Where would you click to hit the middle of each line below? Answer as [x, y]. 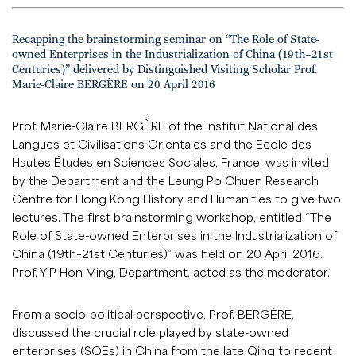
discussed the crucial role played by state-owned [150, 332]
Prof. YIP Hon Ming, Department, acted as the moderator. [171, 271]
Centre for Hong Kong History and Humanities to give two [176, 198]
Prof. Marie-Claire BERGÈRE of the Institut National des [165, 125]
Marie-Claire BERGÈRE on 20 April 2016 [114, 85]
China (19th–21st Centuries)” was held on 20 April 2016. [167, 253]
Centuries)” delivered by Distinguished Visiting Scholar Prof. [164, 70]
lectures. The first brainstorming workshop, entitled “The [172, 217]
